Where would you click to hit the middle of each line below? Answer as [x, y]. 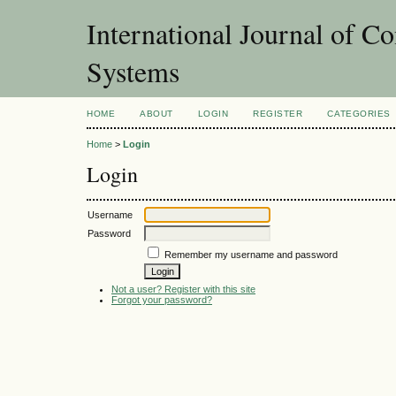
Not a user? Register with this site [183, 289]
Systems [133, 71]
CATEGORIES [359, 114]
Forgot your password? [162, 299]
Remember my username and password [251, 254]
